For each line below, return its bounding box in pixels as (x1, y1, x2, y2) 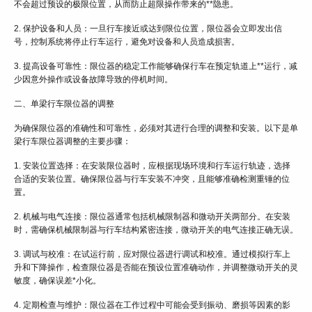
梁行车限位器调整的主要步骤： (14, 136, 131, 147)
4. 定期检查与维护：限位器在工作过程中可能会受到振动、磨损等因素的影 (14, 300, 290, 311)
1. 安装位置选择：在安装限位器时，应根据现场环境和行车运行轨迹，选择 (14, 161, 290, 171)
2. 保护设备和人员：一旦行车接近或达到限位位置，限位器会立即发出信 (14, 24, 282, 34)
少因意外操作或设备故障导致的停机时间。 (14, 75, 173, 85)
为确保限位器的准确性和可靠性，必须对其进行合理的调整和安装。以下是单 (14, 123, 298, 134)
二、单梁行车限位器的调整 (14, 99, 114, 109)
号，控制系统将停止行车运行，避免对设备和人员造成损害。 (14, 37, 240, 47)
